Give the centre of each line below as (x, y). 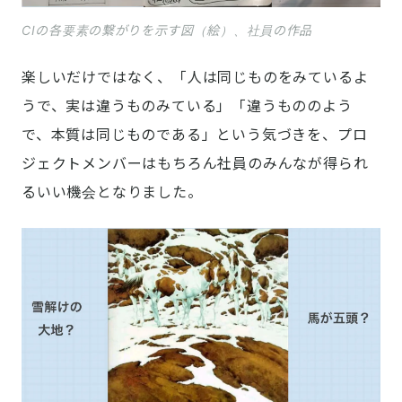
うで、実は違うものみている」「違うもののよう (187, 106)
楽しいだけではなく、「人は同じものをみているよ (195, 78)
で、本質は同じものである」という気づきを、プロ (195, 135)
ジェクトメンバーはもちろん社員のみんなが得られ (195, 164)
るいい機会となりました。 (112, 192)
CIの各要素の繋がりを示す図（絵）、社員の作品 (167, 31)
